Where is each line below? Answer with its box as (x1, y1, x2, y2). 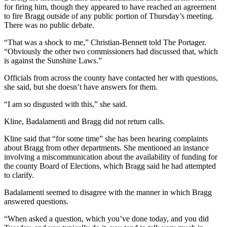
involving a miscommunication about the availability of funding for (4, 153, 217, 162)
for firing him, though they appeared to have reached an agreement (4, 3, 216, 12)
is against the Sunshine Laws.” (4, 56, 102, 65)
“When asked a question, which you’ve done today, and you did (4, 214, 209, 223)
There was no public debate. (4, 21, 94, 30)
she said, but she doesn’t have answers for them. (4, 83, 158, 92)
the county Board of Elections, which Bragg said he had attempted (4, 162, 216, 171)
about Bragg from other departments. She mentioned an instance (4, 143, 209, 153)
